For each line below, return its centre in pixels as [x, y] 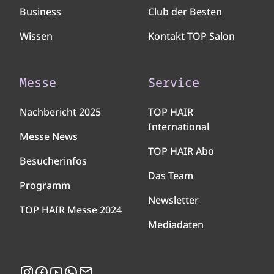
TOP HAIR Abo [181, 151]
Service [174, 83]
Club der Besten [185, 12]
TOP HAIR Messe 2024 [71, 210]
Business [40, 12]
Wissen [36, 36]
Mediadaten [176, 225]
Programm [45, 186]
